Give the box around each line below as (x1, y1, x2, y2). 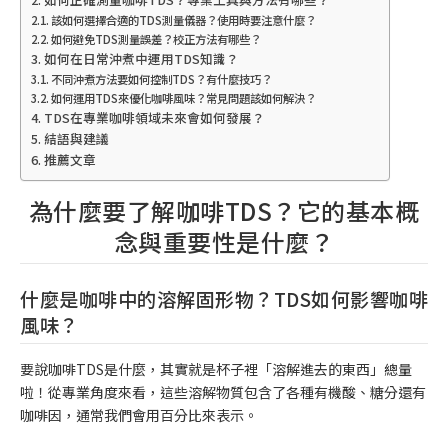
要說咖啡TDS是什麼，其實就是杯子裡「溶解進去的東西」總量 (20, 359, 412, 380)
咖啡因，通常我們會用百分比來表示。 (20, 405, 258, 426)
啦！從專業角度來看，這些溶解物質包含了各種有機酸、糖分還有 (20, 382, 426, 403)
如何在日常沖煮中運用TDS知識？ (43, 49, 239, 69)
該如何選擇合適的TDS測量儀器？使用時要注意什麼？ (51, 12, 317, 29)
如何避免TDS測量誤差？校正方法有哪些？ (51, 31, 262, 48)
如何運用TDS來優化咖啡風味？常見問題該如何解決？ (51, 90, 317, 107)
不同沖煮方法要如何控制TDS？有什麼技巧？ (51, 71, 273, 88)
